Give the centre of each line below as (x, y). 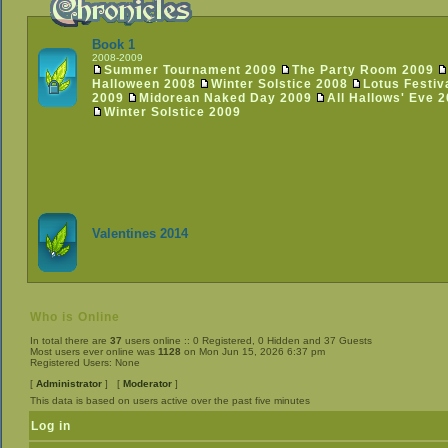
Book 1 (114, 44)
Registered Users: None (85, 362)
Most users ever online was (94, 351)
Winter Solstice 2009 (173, 112)
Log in (51, 426)
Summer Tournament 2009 (191, 70)
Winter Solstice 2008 (280, 84)
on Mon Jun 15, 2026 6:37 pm (253, 351)
